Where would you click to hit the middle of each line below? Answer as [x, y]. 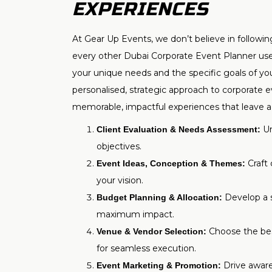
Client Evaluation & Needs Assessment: [178, 129]
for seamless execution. [146, 248]
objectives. [119, 146]
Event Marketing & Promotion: [158, 265]
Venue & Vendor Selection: [151, 231]
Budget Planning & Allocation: [159, 197]
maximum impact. [135, 214]
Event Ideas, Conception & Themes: [171, 163]
